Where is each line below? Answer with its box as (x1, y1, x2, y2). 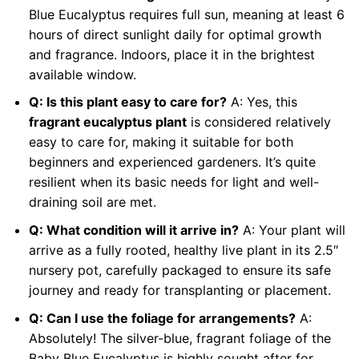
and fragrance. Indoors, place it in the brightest (28, 46, 315, 63)
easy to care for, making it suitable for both (28, 134, 293, 151)
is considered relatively (186, 114, 331, 131)
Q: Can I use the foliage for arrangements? (28, 309, 296, 326)
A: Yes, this (226, 94, 297, 111)
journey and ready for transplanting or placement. (28, 281, 331, 298)
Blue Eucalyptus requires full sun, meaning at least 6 (28, 6, 345, 22)
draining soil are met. (28, 194, 156, 211)
